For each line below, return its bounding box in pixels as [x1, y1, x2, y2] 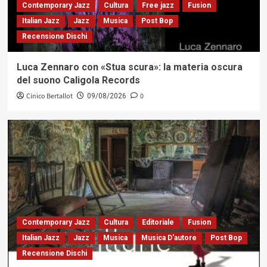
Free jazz [141, 1, 174, 10]
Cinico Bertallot [26, 91, 73, 102]
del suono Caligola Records [16, 74, 140, 86]
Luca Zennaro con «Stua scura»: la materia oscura [16, 61, 243, 73]
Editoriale [141, 218, 174, 227]
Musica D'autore [141, 234, 197, 243]
